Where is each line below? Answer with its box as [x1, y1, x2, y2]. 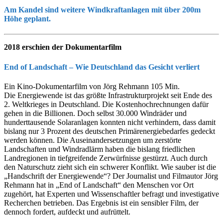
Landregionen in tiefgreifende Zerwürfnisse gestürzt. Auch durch [4, 153, 208, 162]
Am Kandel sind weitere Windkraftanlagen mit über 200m [4, 5, 201, 14]
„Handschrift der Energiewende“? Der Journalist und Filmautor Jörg [4, 171, 218, 180]
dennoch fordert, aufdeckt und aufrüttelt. [4, 207, 130, 216]
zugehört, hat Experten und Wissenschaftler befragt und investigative [4, 189, 219, 198]
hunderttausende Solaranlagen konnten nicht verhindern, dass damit [4, 117, 216, 126]
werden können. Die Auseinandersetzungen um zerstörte [4, 135, 181, 144]
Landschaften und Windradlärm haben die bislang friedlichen [4, 144, 195, 153]
